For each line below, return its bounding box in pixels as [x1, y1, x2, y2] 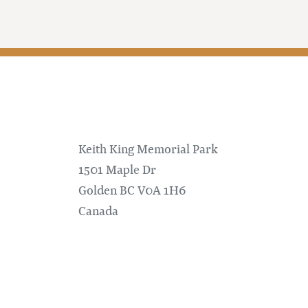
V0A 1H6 [137, 181, 186, 199]
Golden [78, 181, 117, 199]
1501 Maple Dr [78, 161, 156, 178]
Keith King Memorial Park [78, 140, 218, 157]
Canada [78, 202, 118, 219]
